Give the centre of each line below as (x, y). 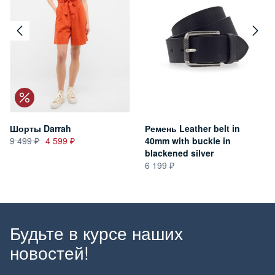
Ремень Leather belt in (192, 128)
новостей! (49, 252)
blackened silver (179, 153)
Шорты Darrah (41, 128)
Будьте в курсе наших (96, 232)
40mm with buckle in (188, 140)
